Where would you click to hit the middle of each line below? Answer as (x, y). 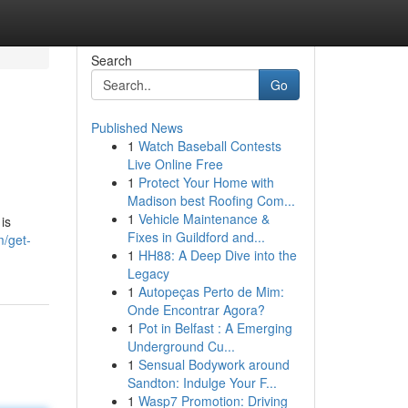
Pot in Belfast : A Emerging (215, 328)
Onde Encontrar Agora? (196, 310)
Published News (137, 127)
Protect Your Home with (206, 182)
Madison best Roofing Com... (211, 200)
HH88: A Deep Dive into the (217, 255)
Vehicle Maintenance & (204, 219)
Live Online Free (175, 164)
